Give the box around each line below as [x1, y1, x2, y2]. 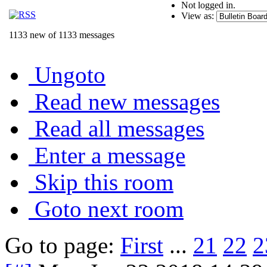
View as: [181, 10, 214, 21]
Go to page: [5, 232, 120, 258]
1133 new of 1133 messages [9, 29, 114, 40]
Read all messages [35, 115, 204, 141]
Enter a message [35, 142, 185, 168]
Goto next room [35, 195, 184, 222]
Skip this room [35, 169, 173, 195]
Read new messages [35, 88, 220, 114]
